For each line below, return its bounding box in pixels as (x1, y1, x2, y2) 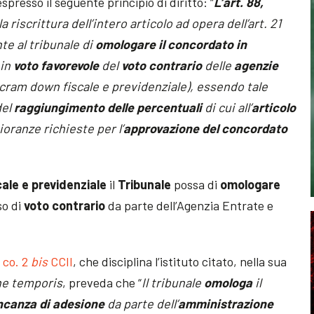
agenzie (234, 57, 279, 73)
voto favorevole (13, 57, 100, 73)
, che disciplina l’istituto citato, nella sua (73, 253, 287, 269)
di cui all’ (202, 99, 252, 115)
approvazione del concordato (123, 120, 288, 136)
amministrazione (178, 295, 274, 311)
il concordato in (158, 36, 247, 52)
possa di (171, 176, 221, 192)
